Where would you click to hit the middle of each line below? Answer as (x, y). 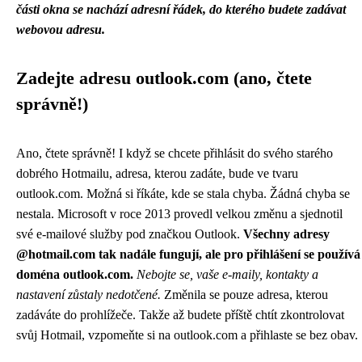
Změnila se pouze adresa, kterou (244, 295)
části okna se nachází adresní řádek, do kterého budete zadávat (181, 9)
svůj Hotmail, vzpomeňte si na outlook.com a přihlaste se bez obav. (187, 335)
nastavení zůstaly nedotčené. (88, 295)
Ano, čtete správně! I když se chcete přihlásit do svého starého (175, 153)
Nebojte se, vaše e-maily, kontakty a (227, 274)
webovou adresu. (61, 29)
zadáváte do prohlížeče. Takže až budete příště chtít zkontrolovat (180, 315)
